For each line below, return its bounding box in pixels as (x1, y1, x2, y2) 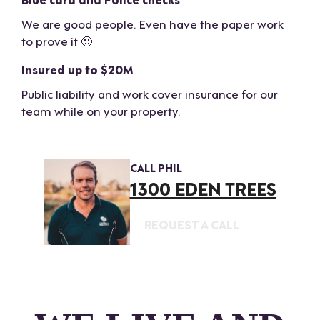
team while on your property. (21, 101, 181, 120)
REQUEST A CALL (144, 215, 239, 234)
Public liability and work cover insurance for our (21, 84, 278, 103)
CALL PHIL (129, 159, 182, 176)
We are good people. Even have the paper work (21, 14, 284, 33)
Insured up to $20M (21, 60, 134, 79)
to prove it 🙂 (21, 31, 92, 50)
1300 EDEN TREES (129, 175, 276, 201)
